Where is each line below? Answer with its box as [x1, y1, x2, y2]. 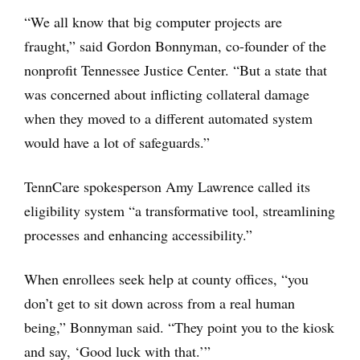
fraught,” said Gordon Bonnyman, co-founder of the [24, 36, 326, 55]
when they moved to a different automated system [24, 108, 313, 128]
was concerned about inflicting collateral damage [24, 84, 309, 104]
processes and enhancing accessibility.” [24, 225, 252, 244]
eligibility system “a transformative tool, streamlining [24, 201, 335, 220]
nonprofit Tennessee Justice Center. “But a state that [24, 60, 327, 80]
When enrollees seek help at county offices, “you [24, 269, 309, 288]
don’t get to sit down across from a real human [24, 293, 295, 313]
